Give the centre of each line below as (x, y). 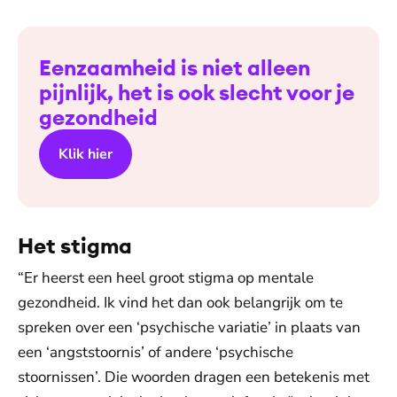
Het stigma (75, 245)
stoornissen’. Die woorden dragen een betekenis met (194, 377)
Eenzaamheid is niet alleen (175, 67)
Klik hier (86, 154)
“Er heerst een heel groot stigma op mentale (166, 278)
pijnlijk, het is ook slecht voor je (197, 92)
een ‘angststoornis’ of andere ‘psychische (156, 352)
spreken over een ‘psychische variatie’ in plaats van (189, 327)
